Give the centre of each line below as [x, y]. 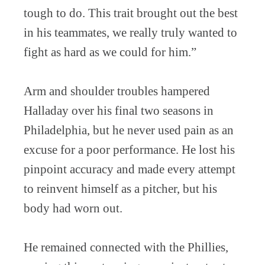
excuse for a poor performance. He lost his [129, 149]
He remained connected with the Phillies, [126, 247]
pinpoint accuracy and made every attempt [130, 169]
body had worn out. [73, 208]
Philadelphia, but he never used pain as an [129, 130]
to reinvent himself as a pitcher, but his [120, 188]
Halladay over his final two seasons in [119, 110]
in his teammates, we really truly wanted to [130, 32]
